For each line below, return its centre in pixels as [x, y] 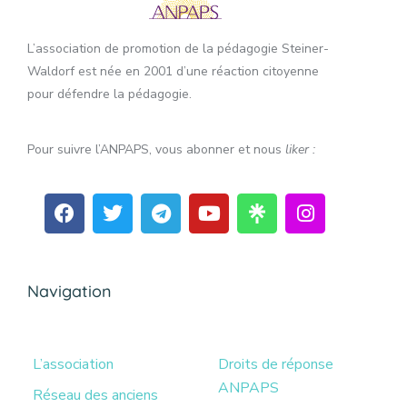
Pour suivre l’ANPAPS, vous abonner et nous [156, 150]
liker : [300, 150]
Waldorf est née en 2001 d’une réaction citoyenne [173, 72]
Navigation [69, 292]
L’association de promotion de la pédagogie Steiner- [178, 49]
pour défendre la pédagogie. [109, 94]
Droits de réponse [276, 365]
